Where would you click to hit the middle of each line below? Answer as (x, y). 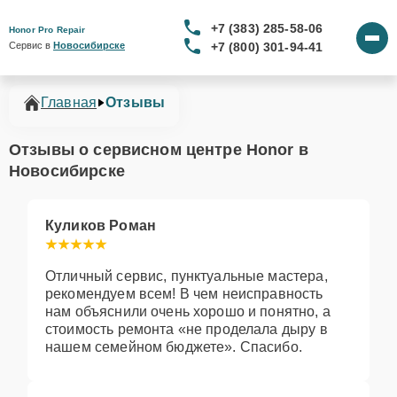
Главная (69, 102)
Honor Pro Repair (47, 30)
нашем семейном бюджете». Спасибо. (174, 347)
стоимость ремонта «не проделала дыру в (187, 329)
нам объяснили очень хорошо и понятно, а (188, 311)
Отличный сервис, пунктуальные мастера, (187, 276)
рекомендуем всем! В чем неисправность (184, 294)
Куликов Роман (101, 226)
